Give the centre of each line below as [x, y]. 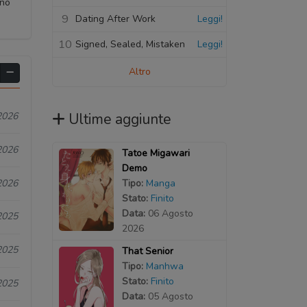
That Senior [147, 251]
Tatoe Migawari [156, 153]
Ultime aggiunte [120, 119]
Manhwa [164, 266]
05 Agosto [170, 296]
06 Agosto [170, 213]
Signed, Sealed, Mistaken [130, 44]
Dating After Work [115, 19]
